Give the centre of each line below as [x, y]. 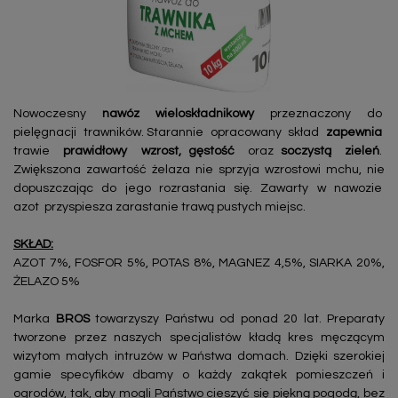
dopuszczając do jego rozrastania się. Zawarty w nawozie [199, 188]
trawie [39, 151]
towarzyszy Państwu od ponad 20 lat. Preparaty [237, 318]
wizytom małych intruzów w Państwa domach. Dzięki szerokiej [199, 356]
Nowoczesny [58, 113]
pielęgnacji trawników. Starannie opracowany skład [170, 132]
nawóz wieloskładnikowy [178, 113]
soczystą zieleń [330, 151]
